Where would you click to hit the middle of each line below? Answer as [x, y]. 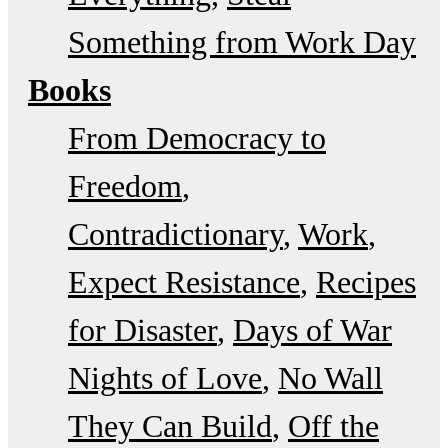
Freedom [125, 185]
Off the [333, 425]
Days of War [312, 329]
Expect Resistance [184, 281]
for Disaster [142, 329]
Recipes [366, 281]
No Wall [330, 377]
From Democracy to [197, 137]
